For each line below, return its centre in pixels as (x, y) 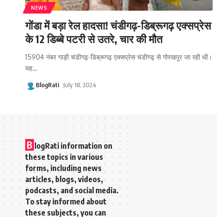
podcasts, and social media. (72, 190)
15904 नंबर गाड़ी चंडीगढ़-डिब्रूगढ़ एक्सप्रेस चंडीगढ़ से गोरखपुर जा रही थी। (119, 57)
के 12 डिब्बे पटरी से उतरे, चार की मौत (94, 39)
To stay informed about (66, 201)
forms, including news (63, 168)
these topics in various (64, 157)
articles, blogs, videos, (64, 179)
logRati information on (73, 146)
